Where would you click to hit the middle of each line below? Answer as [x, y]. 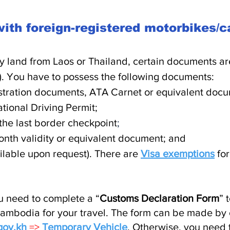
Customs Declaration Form [159, 198]
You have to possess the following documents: [110, 76]
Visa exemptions [178, 154]
